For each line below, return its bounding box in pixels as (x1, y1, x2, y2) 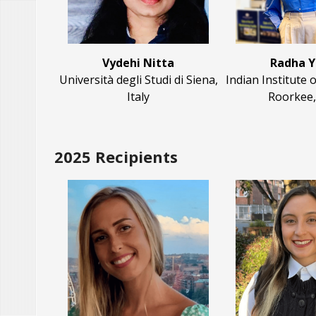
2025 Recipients (54, 146, 178, 168)
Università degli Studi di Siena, (59, 72, 218, 88)
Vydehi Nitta (102, 55, 174, 71)
